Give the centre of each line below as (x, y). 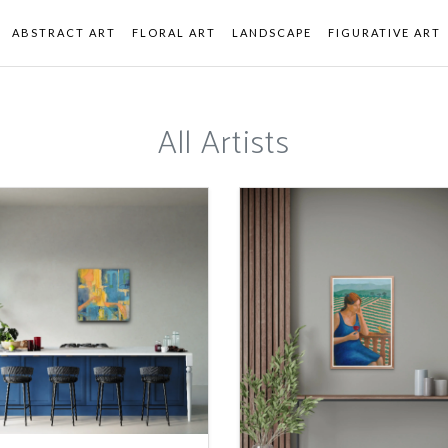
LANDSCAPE (272, 32)
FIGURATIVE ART (384, 32)
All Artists (224, 144)
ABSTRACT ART (64, 32)
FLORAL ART (174, 32)
